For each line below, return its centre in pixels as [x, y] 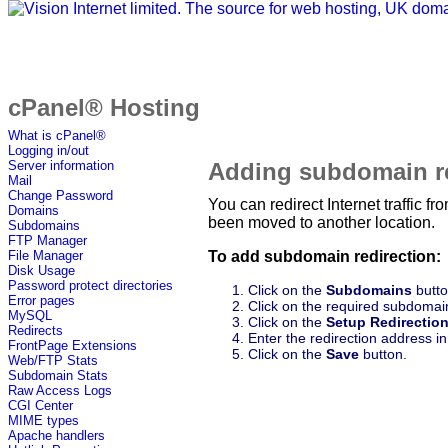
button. [383, 353]
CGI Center [40, 406]
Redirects [35, 331]
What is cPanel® [57, 136]
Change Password [60, 196]
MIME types [43, 421]
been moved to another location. [321, 222]
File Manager [45, 256]
